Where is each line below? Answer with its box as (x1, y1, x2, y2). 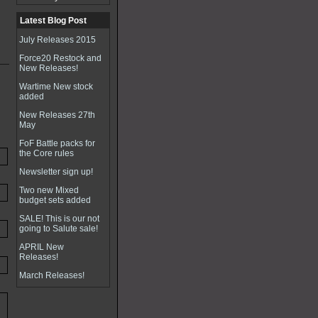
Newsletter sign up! (19, 167, 93, 177)
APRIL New (19, 242, 64, 252)
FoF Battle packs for (19, 138, 95, 148)
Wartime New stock (19, 82, 93, 92)
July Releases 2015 (19, 35, 96, 45)
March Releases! (19, 270, 84, 280)
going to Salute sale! (19, 224, 98, 234)
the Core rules (19, 148, 74, 158)
